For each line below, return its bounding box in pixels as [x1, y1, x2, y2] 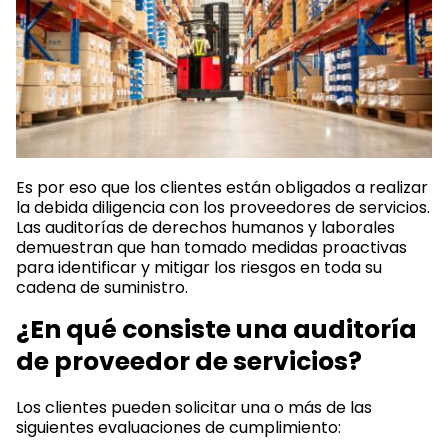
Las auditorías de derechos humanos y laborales [16, 215, 395, 239]
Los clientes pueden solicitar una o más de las [16, 395, 372, 419]
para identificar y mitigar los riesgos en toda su [16, 255, 382, 279]
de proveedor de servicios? [16, 343, 362, 379]
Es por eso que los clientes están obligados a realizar [16, 175, 428, 199]
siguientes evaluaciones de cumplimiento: [16, 415, 341, 439]
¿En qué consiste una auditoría [16, 311, 417, 347]
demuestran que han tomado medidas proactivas [16, 235, 407, 259]
